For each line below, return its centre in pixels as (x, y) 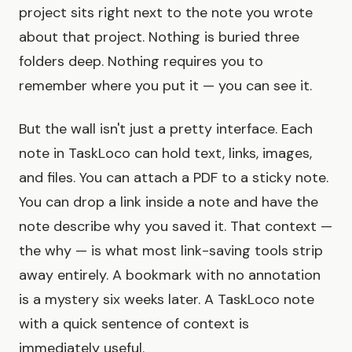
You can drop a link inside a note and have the (169, 202)
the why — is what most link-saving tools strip (171, 251)
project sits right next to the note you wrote (166, 13)
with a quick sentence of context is (134, 324)
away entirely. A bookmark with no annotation (170, 275)
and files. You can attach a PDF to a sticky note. (174, 178)
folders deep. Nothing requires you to (141, 62)
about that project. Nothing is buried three (159, 37)
